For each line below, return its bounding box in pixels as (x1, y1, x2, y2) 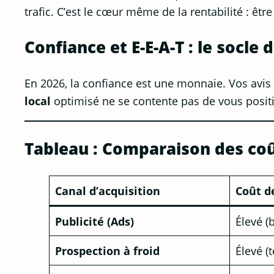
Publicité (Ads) (55, 213, 135, 229)
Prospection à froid (55, 243, 160, 259)
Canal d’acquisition (55, 183, 161, 199)
